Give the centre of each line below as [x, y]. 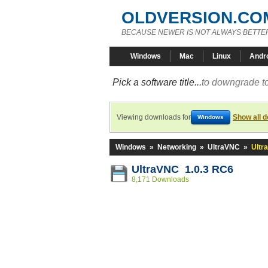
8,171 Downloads [160, 179]
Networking [177, 147]
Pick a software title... [157, 82]
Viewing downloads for [154, 117]
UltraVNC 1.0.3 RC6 [182, 169]
